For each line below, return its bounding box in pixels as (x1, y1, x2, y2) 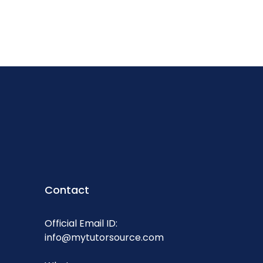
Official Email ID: (45, 216, 117, 230)
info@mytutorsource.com (45, 230, 164, 244)
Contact (45, 182, 89, 197)
